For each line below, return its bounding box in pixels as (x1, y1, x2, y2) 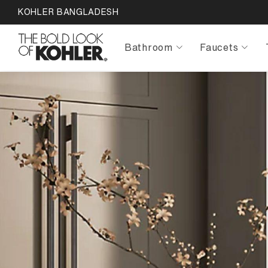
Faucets (200, 42, 239, 52)
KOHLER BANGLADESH (18, 8, 119, 16)
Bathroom (124, 42, 173, 52)
